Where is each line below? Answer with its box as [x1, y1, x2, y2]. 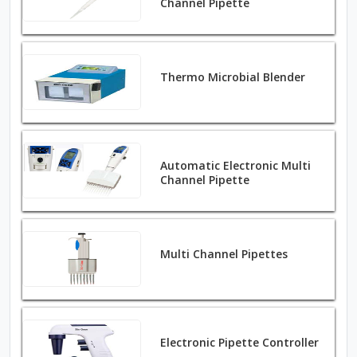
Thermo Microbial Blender [160, 69, 306, 84]
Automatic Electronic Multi [160, 158, 312, 173]
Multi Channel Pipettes [160, 246, 288, 261]
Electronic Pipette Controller [160, 335, 320, 350]
